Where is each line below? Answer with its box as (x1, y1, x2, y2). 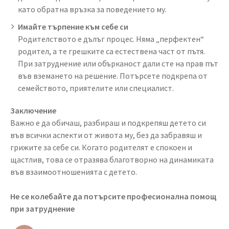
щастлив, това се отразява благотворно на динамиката (10, 154, 214, 165)
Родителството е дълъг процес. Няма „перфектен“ (18, 33, 204, 44)
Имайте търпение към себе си (18, 21, 128, 32)
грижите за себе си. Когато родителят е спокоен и (10, 142, 192, 152)
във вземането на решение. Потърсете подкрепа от (18, 70, 208, 81)
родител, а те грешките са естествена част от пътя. (18, 45, 205, 56)
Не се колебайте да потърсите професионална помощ (10, 191, 217, 201)
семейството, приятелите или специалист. (18, 82, 174, 93)
